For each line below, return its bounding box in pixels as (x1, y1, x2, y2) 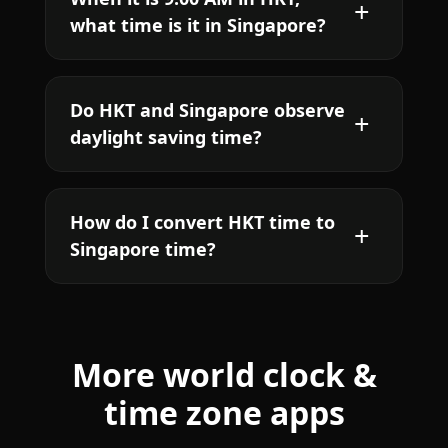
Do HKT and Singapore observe (69, 97, 345, 122)
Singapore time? (69, 236, 216, 261)
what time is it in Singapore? (69, 12, 326, 37)
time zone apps (103, 390, 345, 434)
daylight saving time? (69, 124, 262, 149)
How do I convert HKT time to (69, 209, 335, 234)
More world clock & (71, 352, 377, 396)
